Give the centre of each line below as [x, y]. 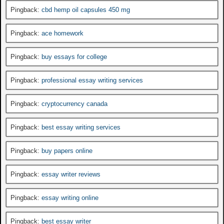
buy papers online [67, 150]
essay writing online [70, 197]
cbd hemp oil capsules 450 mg [86, 9]
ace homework [62, 33]
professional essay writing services [92, 80]
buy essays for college [74, 56]
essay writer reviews [71, 174]
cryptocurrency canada [74, 103]
